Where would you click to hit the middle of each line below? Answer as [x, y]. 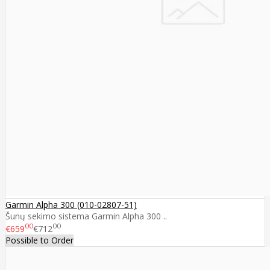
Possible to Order [39, 240]
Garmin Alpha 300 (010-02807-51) [71, 204]
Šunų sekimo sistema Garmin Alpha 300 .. [86, 216]
